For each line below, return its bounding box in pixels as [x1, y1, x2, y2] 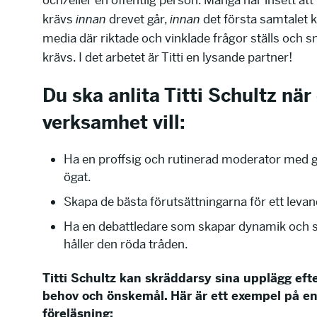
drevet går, [106, 11, 170, 27]
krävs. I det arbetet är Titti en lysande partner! [42, 50, 292, 65]
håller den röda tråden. [64, 236, 188, 253]
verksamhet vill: [42, 111, 185, 134]
